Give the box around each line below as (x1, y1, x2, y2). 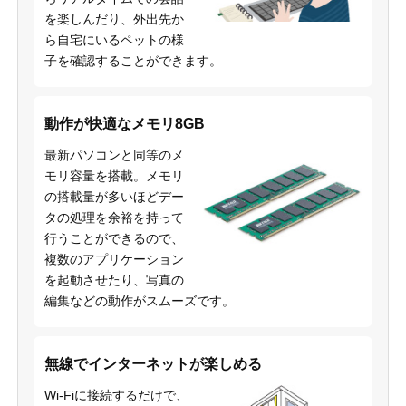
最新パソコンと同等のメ (43, 147, 184, 162)
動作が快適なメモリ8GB (43, 115, 205, 131)
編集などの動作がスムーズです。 (43, 293, 235, 308)
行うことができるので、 (43, 230, 184, 246)
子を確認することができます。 (43, 53, 222, 68)
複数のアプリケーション (43, 251, 184, 266)
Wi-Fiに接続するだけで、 (43, 387, 188, 402)
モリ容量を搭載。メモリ (43, 168, 184, 183)
